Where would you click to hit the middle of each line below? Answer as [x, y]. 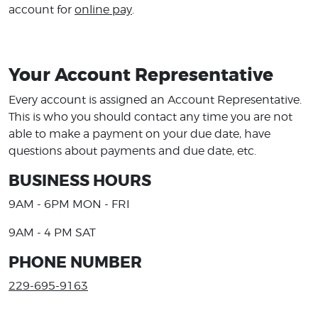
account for [42, 10]
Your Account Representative [141, 75]
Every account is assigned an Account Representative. [155, 100]
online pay [103, 10]
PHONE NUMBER [75, 263]
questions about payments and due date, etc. [132, 151]
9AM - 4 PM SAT [52, 232]
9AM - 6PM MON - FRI [69, 204]
